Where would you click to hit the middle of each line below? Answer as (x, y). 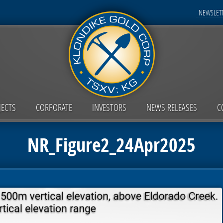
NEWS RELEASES (171, 107)
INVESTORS (109, 107)
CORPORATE (54, 107)
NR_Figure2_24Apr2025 (111, 145)
